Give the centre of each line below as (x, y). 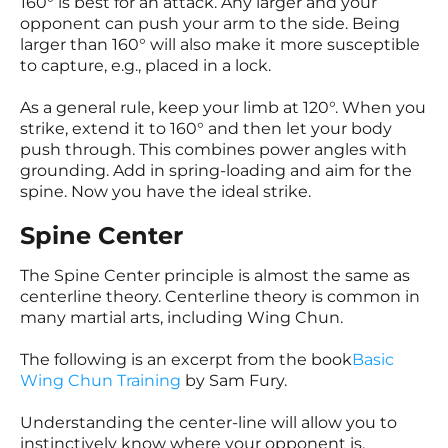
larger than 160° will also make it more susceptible (220, 44)
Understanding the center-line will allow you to (208, 422)
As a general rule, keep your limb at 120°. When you (223, 107)
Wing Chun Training (100, 380)
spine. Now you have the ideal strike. (165, 191)
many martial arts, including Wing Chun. (181, 317)
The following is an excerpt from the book (186, 359)
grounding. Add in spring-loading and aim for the (216, 170)
